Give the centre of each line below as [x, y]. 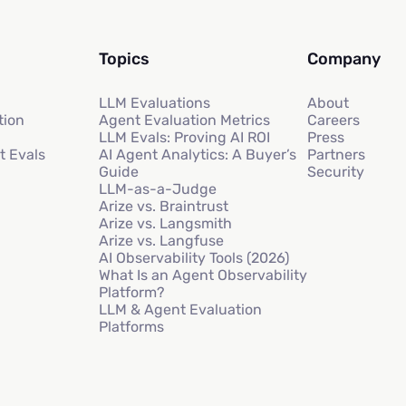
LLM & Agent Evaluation [180, 310]
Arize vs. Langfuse [161, 241]
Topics [124, 59]
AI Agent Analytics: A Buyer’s [197, 155]
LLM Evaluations [154, 103]
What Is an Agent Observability [203, 275]
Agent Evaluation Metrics [184, 121]
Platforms [131, 327]
